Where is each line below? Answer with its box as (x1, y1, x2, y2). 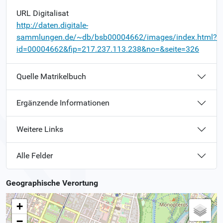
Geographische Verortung (6, 178, 98, 188)
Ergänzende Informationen (16, 98, 110, 108)
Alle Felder (16, 151, 53, 161)
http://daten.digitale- (16, 20, 88, 30)
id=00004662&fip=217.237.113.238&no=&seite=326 (16, 44, 199, 54)
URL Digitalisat (16, 8, 69, 18)
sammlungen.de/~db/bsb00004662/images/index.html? (16, 32, 217, 42)
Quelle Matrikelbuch (16, 72, 86, 82)
